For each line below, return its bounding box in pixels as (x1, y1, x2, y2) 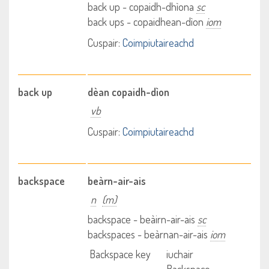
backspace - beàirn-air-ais (88, 213, 198, 226)
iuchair (166, 247, 193, 261)
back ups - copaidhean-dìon (88, 15, 207, 28)
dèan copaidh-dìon (88, 85, 170, 98)
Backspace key (89, 247, 151, 261)
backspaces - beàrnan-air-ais (88, 228, 211, 241)
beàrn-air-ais (88, 174, 147, 187)
